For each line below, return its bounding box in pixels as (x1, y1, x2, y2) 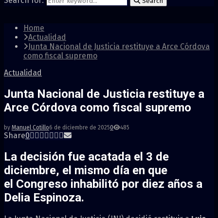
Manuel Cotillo (12, 124, 49, 131)
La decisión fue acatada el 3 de (4, 149, 169, 163)
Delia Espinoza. (4, 190, 84, 204)
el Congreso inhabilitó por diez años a (4, 177, 202, 191)
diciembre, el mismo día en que (4, 163, 167, 177)
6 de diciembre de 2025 (49, 124, 110, 131)
